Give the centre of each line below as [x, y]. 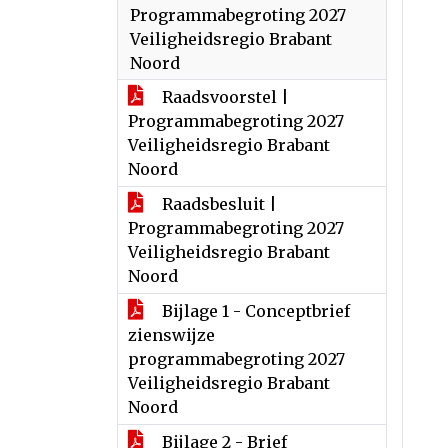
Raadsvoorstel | [223, 97]
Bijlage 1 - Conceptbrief [254, 311]
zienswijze [171, 335]
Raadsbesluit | [217, 204]
